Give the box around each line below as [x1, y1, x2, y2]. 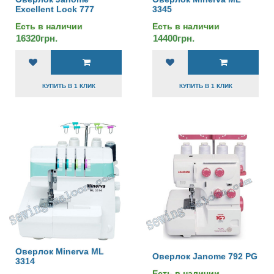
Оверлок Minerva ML [15, 246, 104, 256]
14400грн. [153, 33, 194, 43]
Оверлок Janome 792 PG [152, 251, 257, 261]
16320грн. [16, 33, 57, 43]
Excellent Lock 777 [15, 4, 94, 14]
